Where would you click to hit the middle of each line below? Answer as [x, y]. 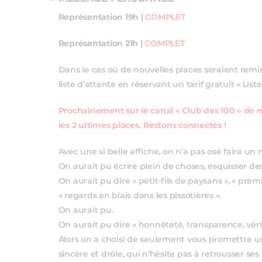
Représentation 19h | [102, 18]
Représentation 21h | [101, 44]
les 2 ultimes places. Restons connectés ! [142, 126]
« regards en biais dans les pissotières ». [139, 196]
